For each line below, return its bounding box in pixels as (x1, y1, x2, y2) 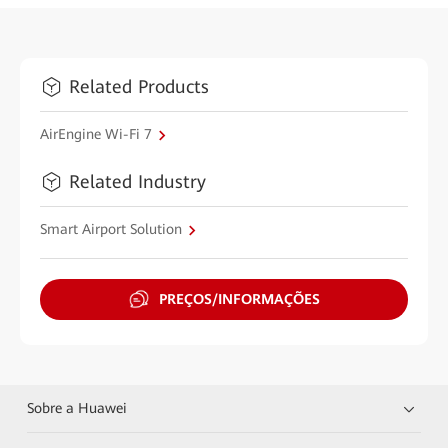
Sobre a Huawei (27, 399, 128, 416)
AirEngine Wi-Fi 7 (40, 126, 152, 142)
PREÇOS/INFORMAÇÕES (158, 290, 320, 307)
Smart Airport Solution (40, 221, 182, 237)
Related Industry (69, 171, 206, 192)
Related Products (69, 76, 209, 97)
